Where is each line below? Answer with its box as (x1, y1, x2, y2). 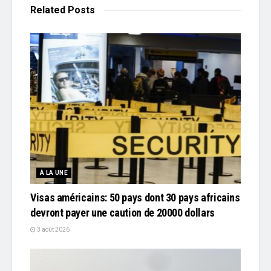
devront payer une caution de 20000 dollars (30, 206, 215, 219)
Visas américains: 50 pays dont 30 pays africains (30, 191, 240, 204)
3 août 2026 (36, 226, 70, 233)
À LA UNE (40, 169, 68, 176)
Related (30, 4, 65, 16)
